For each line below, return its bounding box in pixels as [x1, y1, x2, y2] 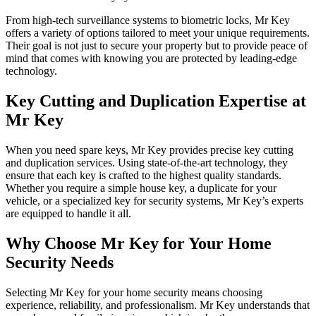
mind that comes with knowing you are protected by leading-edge [6, 52, 297, 65]
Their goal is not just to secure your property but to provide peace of [6, 39, 308, 52]
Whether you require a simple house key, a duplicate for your [6, 182, 276, 195]
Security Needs [6, 253, 114, 272]
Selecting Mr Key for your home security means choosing [6, 286, 262, 298]
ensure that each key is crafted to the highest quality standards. [6, 169, 281, 182]
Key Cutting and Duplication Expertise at [6, 92, 306, 111]
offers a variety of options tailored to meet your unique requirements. [6, 27, 310, 39]
